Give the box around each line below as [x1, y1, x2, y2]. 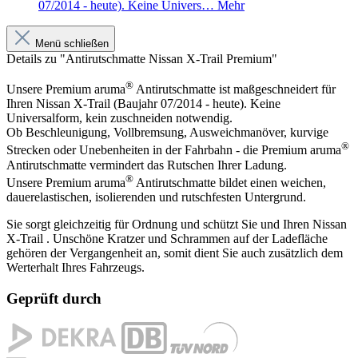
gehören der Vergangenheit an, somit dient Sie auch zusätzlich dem [6, 245, 343, 260]
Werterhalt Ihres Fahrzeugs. [6, 260, 145, 274]
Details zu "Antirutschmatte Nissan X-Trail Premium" [6, 51, 277, 66]
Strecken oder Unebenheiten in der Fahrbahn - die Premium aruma [6, 143, 341, 157]
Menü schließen [35, 37, 109, 50]
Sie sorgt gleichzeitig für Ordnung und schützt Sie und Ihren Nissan [6, 217, 347, 231]
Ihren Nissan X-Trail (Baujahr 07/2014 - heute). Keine [6, 97, 280, 111]
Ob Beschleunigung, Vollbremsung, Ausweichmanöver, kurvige [6, 125, 328, 140]
